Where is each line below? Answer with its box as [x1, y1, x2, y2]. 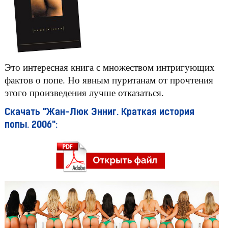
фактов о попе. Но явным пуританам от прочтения [4, 73, 213, 86]
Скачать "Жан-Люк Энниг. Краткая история [4, 107, 194, 118]
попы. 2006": [4, 120, 58, 130]
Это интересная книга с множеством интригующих [4, 60, 215, 73]
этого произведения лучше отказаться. [4, 85, 164, 99]
